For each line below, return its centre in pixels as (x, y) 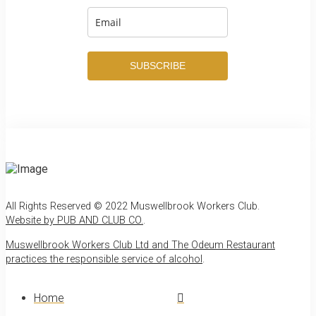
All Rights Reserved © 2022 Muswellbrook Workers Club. (133, 207)
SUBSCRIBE (157, 66)
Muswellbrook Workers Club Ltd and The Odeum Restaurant (140, 245)
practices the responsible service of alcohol (104, 259)
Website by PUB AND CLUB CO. (74, 221)
